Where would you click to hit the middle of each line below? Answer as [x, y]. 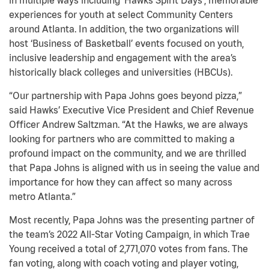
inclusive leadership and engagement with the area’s [123, 58]
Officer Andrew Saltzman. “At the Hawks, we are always [128, 125]
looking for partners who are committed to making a [122, 139]
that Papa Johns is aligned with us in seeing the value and [134, 168]
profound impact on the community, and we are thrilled [128, 153]
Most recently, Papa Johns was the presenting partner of [132, 220]
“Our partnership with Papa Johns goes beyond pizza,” [125, 96]
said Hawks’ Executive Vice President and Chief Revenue [131, 110]
